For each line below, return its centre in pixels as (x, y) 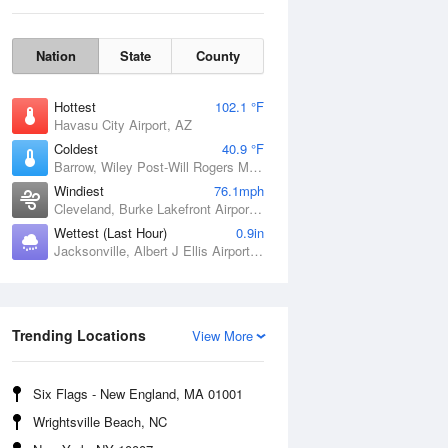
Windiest (79, 190)
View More (222, 335)
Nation (55, 55)
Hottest (75, 106)
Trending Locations (79, 335)
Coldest (76, 148)
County (217, 55)
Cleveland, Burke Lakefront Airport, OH (255, 208)
